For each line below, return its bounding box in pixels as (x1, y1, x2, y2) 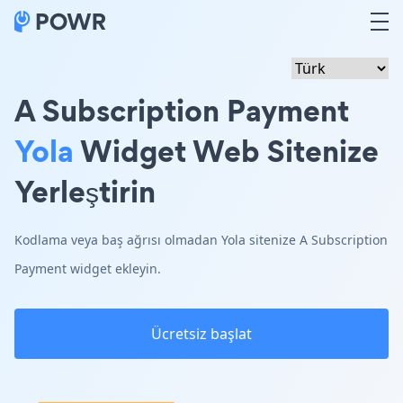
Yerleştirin (14, 170, 156, 212)
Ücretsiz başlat (151, 324, 252, 344)
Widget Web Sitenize (74, 130, 379, 172)
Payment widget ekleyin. (14, 260, 161, 277)
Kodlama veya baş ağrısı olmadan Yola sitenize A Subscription (14, 231, 388, 248)
